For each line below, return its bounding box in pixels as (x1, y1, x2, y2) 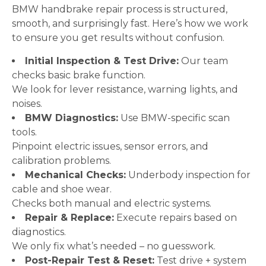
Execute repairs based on (114, 212, 237, 223)
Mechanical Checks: (25, 169, 126, 180)
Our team (179, 55, 228, 66)
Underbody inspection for (126, 169, 251, 180)
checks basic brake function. (12, 69, 145, 81)
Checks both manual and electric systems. (12, 198, 211, 209)
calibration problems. (12, 155, 111, 166)
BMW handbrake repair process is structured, (12, 4, 227, 15)
